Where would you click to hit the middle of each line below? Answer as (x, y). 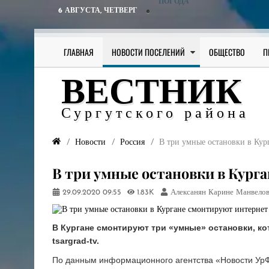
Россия (132, 142)
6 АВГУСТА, (81, 11)
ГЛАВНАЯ (79, 52)
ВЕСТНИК (152, 94)
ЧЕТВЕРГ (121, 11)
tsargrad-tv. (76, 240)
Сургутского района (155, 114)
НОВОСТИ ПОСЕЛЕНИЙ (148, 52)
